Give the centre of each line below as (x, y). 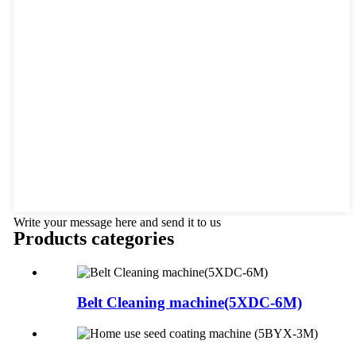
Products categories (93, 238)
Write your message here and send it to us (117, 222)
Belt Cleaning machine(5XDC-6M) (189, 303)
